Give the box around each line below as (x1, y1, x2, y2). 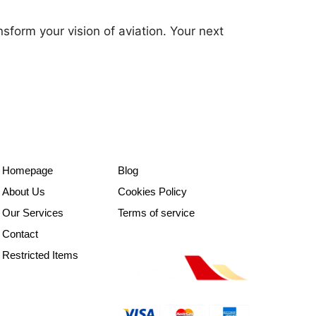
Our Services (2, 207, 64, 219)
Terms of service (117, 207, 195, 219)
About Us (2, 186, 46, 198)
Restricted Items (2, 249, 79, 262)
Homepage (2, 164, 54, 177)
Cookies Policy (117, 186, 187, 198)
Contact (2, 228, 39, 241)
